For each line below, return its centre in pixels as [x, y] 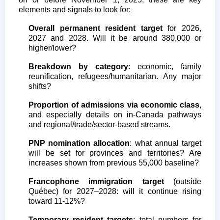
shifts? [40, 86]
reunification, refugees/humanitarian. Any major [115, 76]
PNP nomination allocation [79, 143]
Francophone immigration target [96, 181]
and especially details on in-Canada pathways [115, 114]
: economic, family [165, 66]
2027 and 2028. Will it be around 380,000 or [115, 38]
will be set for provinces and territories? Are [115, 153]
